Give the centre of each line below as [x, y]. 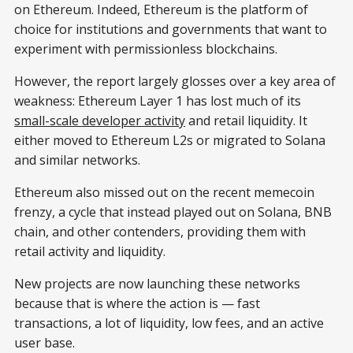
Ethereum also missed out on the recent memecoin [164, 192]
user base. [45, 342]
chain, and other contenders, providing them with [160, 231]
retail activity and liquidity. [90, 251]
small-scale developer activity [100, 120]
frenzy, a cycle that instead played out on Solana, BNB [173, 212]
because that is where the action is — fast [137, 303]
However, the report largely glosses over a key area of [175, 81]
